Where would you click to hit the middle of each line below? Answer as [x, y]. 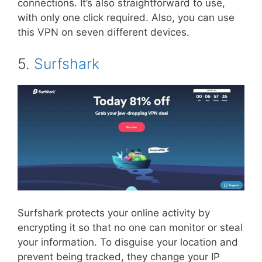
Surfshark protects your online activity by [114, 213]
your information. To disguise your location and [128, 242]
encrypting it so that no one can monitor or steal [130, 227]
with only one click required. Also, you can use [126, 18]
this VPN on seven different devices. [104, 32]
